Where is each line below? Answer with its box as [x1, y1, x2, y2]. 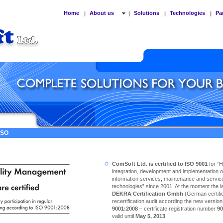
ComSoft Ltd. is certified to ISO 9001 [112, 161, 208, 167]
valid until [112, 213, 135, 219]
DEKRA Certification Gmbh [112, 191, 183, 197]
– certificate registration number [138, 206, 217, 212]
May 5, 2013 [135, 213, 165, 219]
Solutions [134, 10, 159, 16]
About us [90, 10, 115, 16]
